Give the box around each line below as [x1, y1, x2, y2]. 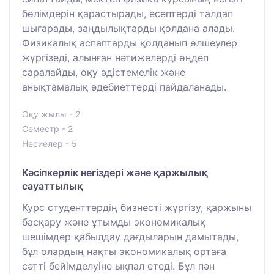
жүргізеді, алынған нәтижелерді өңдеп [22, 51, 209, 64]
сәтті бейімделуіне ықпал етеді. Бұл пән [22, 259, 215, 272]
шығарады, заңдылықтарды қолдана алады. [22, 21, 235, 34]
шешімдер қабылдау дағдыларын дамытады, [22, 230, 239, 243]
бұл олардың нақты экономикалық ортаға [22, 245, 226, 257]
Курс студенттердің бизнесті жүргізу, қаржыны [22, 201, 251, 213]
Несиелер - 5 [22, 138, 77, 149]
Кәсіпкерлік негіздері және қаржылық [22, 166, 208, 179]
